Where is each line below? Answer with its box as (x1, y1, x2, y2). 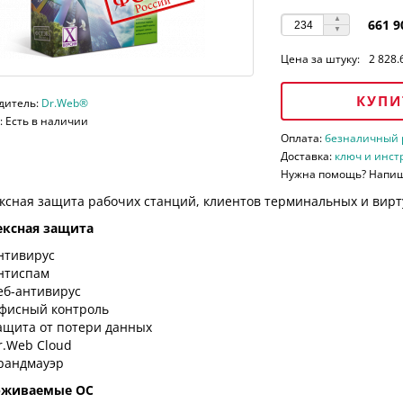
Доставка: (281, 148, 336, 165)
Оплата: (281, 130, 326, 147)
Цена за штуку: (281, 51, 361, 67)
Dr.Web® (40, 95, 88, 112)
